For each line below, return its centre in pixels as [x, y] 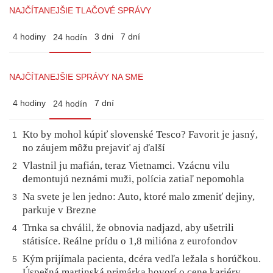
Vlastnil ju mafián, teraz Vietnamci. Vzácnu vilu [126, 166]
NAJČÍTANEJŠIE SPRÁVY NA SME [76, 77]
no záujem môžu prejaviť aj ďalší [94, 148]
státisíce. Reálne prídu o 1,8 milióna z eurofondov [130, 241]
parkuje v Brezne [59, 210]
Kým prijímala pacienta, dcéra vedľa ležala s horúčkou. [142, 259]
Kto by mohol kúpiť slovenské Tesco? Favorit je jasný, [140, 135]
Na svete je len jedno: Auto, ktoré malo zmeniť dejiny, [139, 197]
